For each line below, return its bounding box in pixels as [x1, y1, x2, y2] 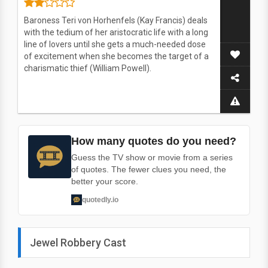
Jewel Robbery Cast [30, 236, 126, 249]
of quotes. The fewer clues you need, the [71, 165, 226, 174]
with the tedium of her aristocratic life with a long [24, 28, 208, 37]
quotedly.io [82, 195, 118, 204]
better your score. [71, 176, 138, 186]
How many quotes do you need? [71, 135, 236, 147]
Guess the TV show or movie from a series [71, 153, 233, 162]
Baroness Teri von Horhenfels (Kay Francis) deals [24, 16, 208, 25]
